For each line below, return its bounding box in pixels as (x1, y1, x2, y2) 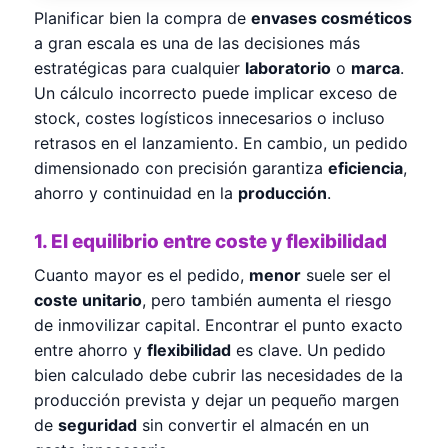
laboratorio (245, 57, 331, 78)
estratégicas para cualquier (34, 57, 245, 78)
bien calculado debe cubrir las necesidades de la (34, 364, 403, 385)
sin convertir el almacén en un (137, 414, 369, 435)
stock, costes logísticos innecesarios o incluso (34, 107, 385, 128)
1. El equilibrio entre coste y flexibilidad (34, 229, 387, 253)
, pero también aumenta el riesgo (142, 289, 392, 310)
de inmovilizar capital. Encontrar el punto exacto (34, 314, 403, 335)
